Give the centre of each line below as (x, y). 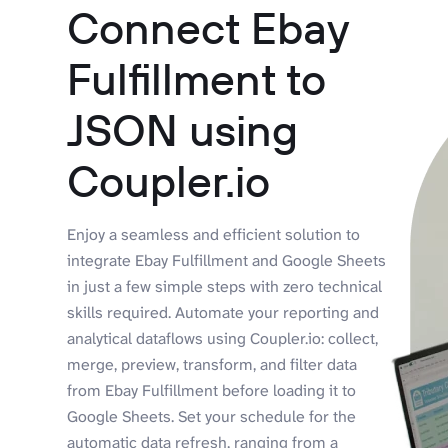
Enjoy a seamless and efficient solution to (214, 235)
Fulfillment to (197, 79)
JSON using (183, 130)
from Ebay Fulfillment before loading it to (212, 391)
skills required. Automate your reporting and (223, 313)
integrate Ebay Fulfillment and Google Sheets (227, 261)
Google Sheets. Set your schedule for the (212, 417)
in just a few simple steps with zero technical (225, 287)
